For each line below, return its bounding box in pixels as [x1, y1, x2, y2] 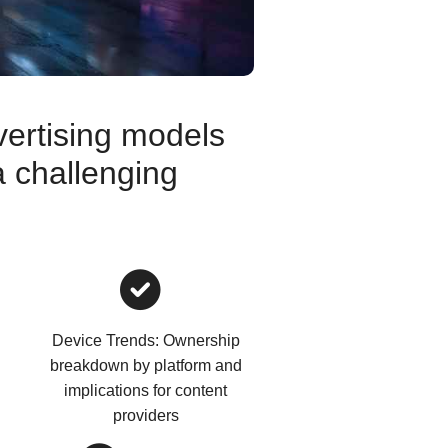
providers [112, 407, 179, 425]
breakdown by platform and [49, 357, 242, 375]
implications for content [64, 382, 228, 400]
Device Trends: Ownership [51, 332, 240, 350]
